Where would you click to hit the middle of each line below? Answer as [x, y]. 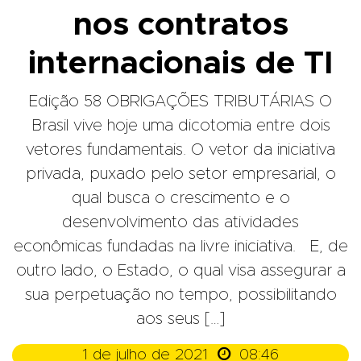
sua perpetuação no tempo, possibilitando [180, 295]
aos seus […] [180, 320]
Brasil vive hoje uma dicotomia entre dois [180, 126]
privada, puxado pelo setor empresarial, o [180, 174]
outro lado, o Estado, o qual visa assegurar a [180, 271]
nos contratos [180, 25]
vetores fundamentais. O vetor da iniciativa [180, 150]
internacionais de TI [180, 64]
